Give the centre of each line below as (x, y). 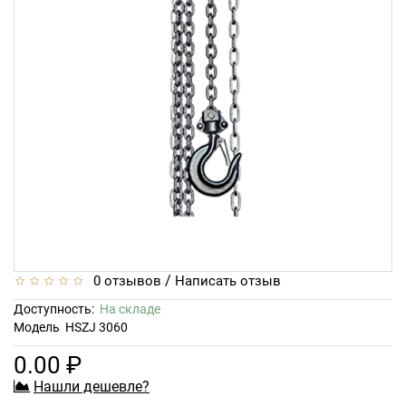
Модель (37, 327)
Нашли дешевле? (92, 386)
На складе (130, 309)
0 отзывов (124, 280)
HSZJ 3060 (97, 327)
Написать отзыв (228, 280)
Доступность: (57, 309)
